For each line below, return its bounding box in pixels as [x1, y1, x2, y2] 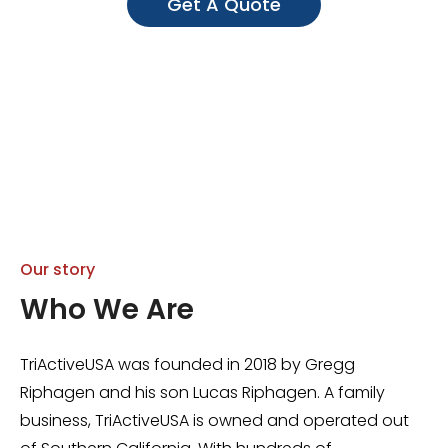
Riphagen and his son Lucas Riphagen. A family [20, 381, 385, 404]
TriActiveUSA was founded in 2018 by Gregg [20, 353, 355, 376]
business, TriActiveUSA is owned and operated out [20, 409, 409, 432]
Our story [20, 258, 95, 281]
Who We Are [20, 290, 194, 329]
